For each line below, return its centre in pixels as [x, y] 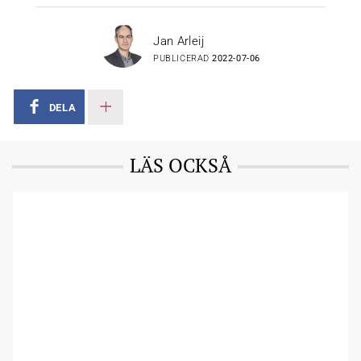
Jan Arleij [178, 41]
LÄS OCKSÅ [180, 165]
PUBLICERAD [183, 58]
